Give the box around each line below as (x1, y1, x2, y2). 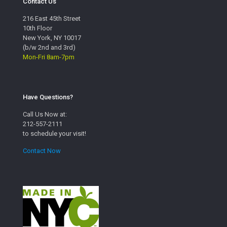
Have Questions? (23, 93, 73, 101)
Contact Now (23, 146, 61, 155)
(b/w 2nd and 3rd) (23, 43, 75, 51)
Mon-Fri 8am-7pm (23, 53, 74, 61)
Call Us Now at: (23, 110, 67, 118)
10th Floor (23, 24, 52, 32)
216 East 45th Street (23, 14, 81, 22)
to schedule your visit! (23, 129, 86, 137)
